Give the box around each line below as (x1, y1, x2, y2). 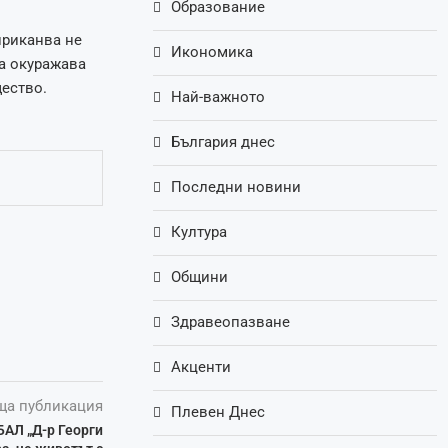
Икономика (171, 43, 254, 62)
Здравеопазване (171, 313, 291, 332)
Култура (171, 223, 228, 242)
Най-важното (171, 88, 266, 107)
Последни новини (171, 178, 302, 197)
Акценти (171, 358, 232, 377)
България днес (171, 133, 276, 152)
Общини (171, 268, 229, 287)
